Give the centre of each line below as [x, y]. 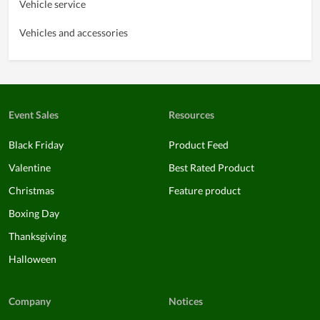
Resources [191, 114]
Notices [186, 301]
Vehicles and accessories [74, 32]
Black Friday [36, 144]
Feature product [205, 190]
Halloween [32, 259]
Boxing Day [34, 213]
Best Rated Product [211, 167]
